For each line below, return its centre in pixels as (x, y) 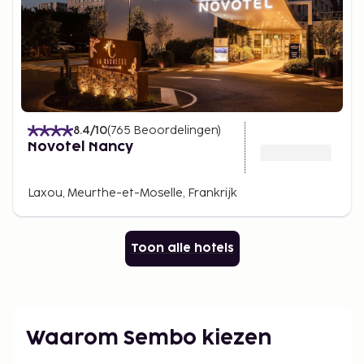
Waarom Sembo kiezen (149, 338)
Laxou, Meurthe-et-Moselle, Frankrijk (132, 193)
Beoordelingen (175, 130)
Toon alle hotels (182, 248)
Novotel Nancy (80, 147)
